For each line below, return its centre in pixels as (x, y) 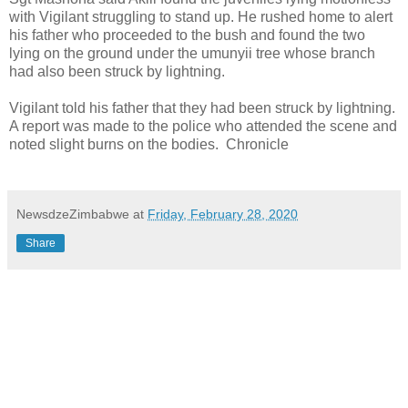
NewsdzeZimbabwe (73, 214)
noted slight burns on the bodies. (116, 144)
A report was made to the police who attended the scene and (203, 126)
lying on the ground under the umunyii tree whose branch (192, 53)
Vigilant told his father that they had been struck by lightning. (202, 107)
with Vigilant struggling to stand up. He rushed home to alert (201, 16)
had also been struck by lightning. (117, 71)
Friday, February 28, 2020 (223, 214)
